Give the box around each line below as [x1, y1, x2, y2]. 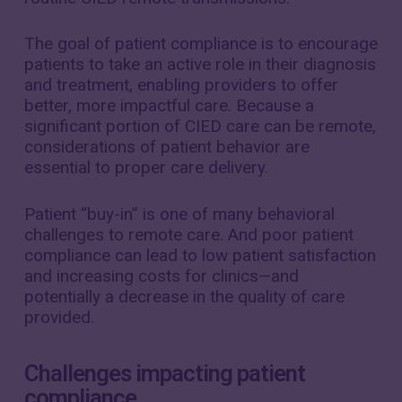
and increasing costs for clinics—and [23, 265, 299, 286]
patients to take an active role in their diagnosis [23, 54, 376, 74]
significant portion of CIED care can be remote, [23, 116, 376, 136]
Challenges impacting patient [23, 360, 305, 387]
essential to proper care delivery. [23, 157, 268, 178]
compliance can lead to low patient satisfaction [23, 244, 376, 266]
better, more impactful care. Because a [23, 95, 314, 116]
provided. [23, 306, 94, 328]
